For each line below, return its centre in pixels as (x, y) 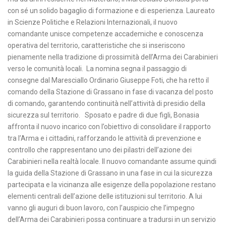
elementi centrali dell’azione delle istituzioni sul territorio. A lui (105, 196)
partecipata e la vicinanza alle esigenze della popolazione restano (112, 185)
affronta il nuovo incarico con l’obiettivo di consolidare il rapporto (109, 127)
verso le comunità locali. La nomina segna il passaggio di (97, 69)
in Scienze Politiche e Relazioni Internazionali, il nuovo (93, 22)
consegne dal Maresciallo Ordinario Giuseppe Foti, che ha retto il (108, 80)
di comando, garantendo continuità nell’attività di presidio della (106, 104)
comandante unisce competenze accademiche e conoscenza (105, 34)
